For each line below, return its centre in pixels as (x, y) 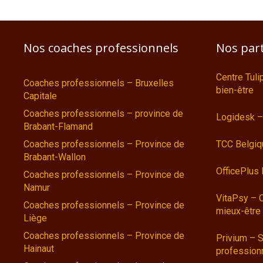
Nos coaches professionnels (101, 48)
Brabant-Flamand (58, 127)
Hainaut (39, 249)
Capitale (40, 96)
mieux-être (238, 211)
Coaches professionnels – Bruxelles (99, 83)
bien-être (235, 90)
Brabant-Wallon (55, 157)
